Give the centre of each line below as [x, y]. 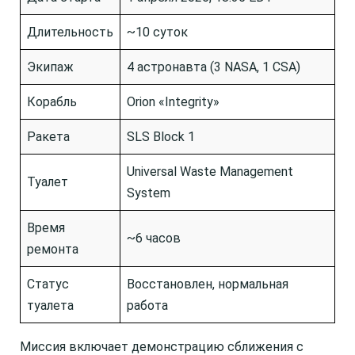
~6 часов [154, 238]
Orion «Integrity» [173, 102]
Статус [48, 284]
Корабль [52, 102]
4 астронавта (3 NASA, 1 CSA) [214, 67]
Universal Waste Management [210, 172]
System [149, 193]
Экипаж [50, 67]
